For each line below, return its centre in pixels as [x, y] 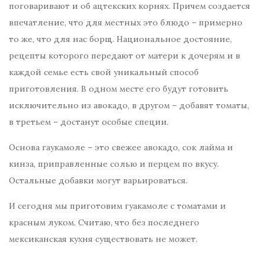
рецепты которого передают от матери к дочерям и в [125, 56]
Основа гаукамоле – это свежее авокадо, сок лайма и [121, 148]
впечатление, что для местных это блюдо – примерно [126, 23]
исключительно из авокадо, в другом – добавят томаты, [129, 106]
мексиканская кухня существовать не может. [103, 239]
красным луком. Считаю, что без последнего [104, 223]
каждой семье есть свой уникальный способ [104, 72]
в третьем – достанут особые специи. [89, 122]
